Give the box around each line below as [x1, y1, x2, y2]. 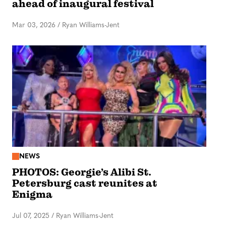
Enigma [12, 188, 52, 201]
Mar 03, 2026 [12, 21, 55, 29]
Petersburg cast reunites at [12, 177, 157, 190]
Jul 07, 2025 [12, 212, 49, 220]
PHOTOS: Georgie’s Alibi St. [12, 166, 151, 179]
